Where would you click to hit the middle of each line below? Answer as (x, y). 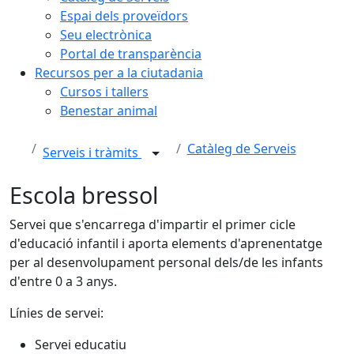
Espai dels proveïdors (124, 16)
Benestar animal (109, 111)
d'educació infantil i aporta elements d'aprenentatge (166, 243)
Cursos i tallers (104, 92)
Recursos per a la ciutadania (119, 73)
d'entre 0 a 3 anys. (63, 281)
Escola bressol (84, 195)
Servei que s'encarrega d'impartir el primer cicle (153, 224)
